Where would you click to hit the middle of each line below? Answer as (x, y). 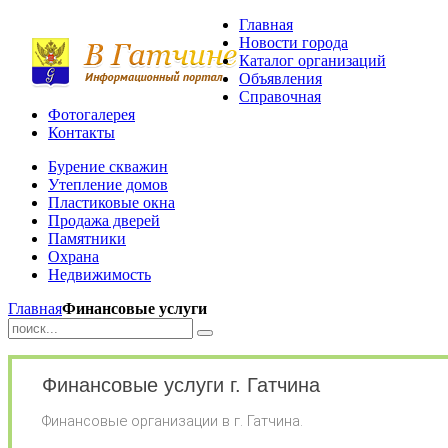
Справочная (280, 96)
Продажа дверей (104, 220)
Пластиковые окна (111, 202)
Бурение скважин (108, 166)
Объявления (280, 78)
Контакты (81, 132)
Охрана (73, 256)
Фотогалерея (91, 114)
